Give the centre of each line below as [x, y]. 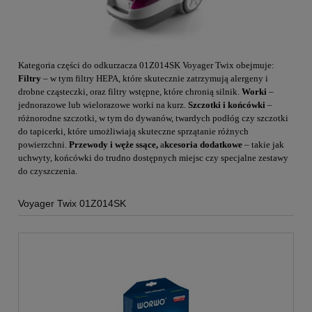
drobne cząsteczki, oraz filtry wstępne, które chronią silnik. [130, 92]
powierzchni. [44, 145]
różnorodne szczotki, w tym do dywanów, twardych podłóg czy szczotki [153, 118]
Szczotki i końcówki [227, 105]
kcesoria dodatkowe [203, 145]
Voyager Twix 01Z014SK [72, 204]
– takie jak [263, 145]
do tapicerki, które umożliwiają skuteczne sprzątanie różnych [133, 132]
